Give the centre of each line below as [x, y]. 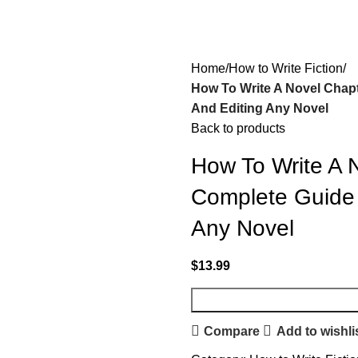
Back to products [238, 128]
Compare [232, 331]
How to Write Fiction [286, 68]
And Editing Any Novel [260, 108]
